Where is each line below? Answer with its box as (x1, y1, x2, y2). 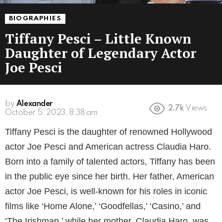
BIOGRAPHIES (9, 15, 62, 22)
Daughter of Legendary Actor (5, 44, 196, 62)
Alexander (16, 100, 53, 108)
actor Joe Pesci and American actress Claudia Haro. (5, 141, 211, 152)
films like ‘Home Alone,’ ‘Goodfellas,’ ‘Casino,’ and (5, 201, 201, 211)
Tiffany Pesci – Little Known (5, 29, 191, 48)
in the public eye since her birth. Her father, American (5, 171, 214, 181)
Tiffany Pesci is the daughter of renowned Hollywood (5, 126, 212, 137)
